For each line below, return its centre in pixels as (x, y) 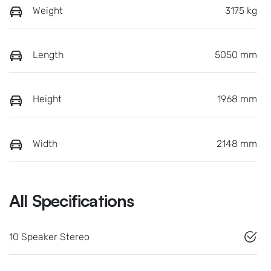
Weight (48, 10)
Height (47, 99)
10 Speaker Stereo (49, 237)
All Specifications (72, 201)
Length (48, 55)
